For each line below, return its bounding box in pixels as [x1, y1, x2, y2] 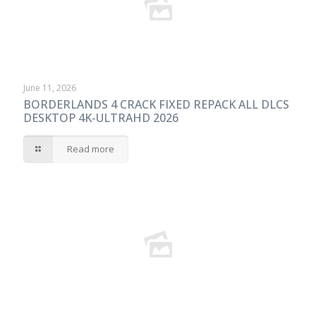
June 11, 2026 [23, 82, 76, 94]
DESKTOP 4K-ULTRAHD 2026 [23, 110, 178, 126]
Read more [67, 142, 115, 155]
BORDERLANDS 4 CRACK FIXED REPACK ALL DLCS [23, 97, 289, 112]
